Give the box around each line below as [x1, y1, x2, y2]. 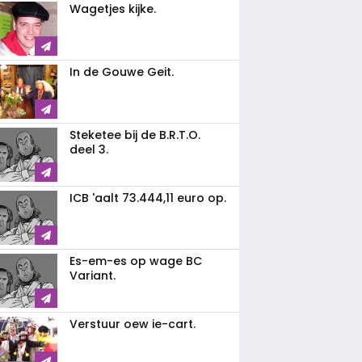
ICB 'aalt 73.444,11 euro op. [69, 190, 226, 206]
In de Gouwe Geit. [69, 64, 174, 80]
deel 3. [69, 141, 108, 158]
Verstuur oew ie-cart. [69, 316, 196, 332]
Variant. [69, 267, 116, 284]
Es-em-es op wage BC [69, 253, 202, 269]
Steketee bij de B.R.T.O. [69, 127, 200, 143]
